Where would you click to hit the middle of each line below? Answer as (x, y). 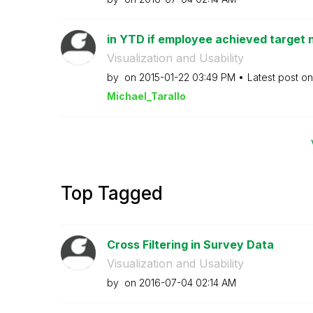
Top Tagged (112, 193)
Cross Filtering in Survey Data (190, 245)
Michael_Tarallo (146, 96)
